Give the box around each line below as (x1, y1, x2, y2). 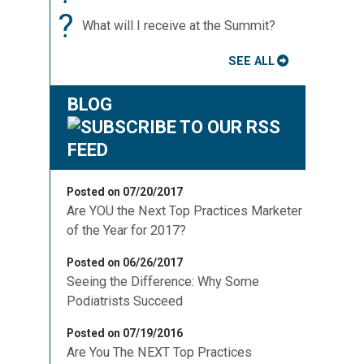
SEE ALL (228, 54, 275, 68)
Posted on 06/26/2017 (67, 256, 183, 269)
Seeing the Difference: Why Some (67, 274, 259, 289)
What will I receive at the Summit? (82, 17, 275, 33)
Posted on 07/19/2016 (67, 327, 183, 340)
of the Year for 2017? (67, 223, 186, 238)
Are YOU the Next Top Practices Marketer (67, 203, 302, 219)
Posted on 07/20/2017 (67, 185, 183, 198)
